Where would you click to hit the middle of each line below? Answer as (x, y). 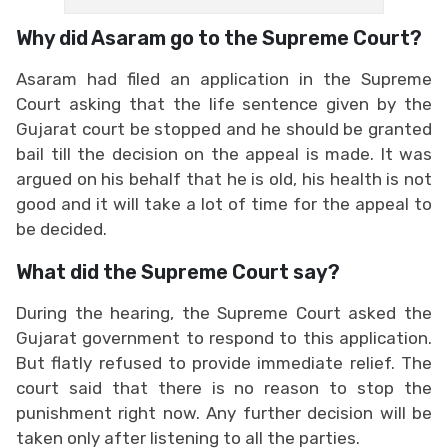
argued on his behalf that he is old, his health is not (224, 178)
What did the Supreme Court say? (178, 271)
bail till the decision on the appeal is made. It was (224, 153)
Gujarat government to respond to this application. (224, 337)
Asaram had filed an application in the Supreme (224, 78)
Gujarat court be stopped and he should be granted (224, 128)
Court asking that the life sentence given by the (224, 103)
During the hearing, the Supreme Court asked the (224, 312)
